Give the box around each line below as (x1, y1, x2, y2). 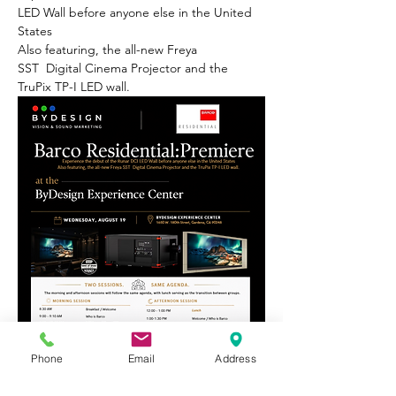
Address (215, 351, 256, 365)
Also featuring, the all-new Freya (18, 42, 201, 57)
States (18, 23, 52, 39)
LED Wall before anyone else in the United (18, 4, 255, 20)
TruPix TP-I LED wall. (18, 79, 130, 95)
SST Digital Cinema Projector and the (18, 60, 232, 76)
